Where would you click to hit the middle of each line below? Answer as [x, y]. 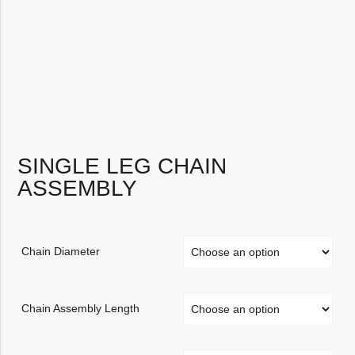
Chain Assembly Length [81, 308]
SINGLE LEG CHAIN [122, 166]
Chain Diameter [61, 251]
